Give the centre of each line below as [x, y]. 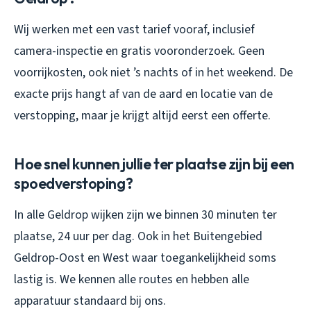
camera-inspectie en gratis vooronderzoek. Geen [139, 51]
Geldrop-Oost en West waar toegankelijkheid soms [145, 258]
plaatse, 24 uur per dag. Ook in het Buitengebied [138, 237]
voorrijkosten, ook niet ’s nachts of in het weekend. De [153, 73]
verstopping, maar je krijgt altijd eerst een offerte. [142, 116]
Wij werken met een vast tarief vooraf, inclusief [134, 30]
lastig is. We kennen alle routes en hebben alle [132, 280]
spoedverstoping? [74, 184]
